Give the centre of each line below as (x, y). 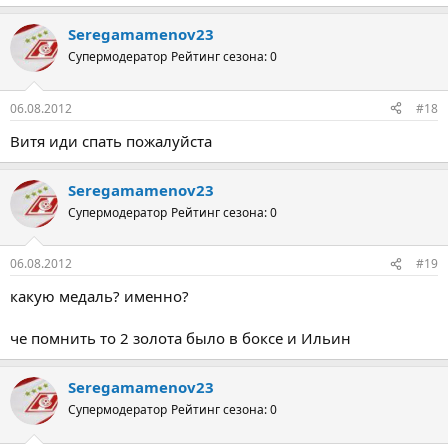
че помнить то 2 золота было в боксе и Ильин (180, 338)
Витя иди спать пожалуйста (111, 140)
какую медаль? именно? (99, 296)
